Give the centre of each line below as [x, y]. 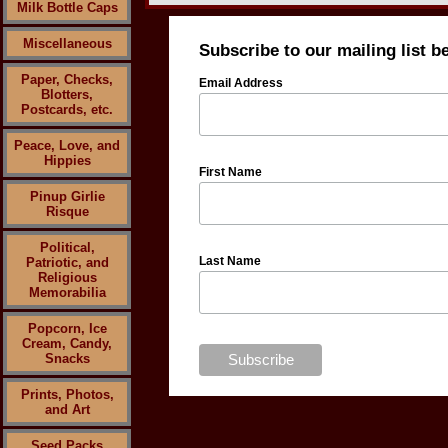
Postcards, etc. [67, 109]
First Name [231, 172]
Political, [67, 247]
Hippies [67, 160]
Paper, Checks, [67, 79]
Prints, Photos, [67, 394]
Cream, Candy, [67, 343]
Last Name [230, 261]
